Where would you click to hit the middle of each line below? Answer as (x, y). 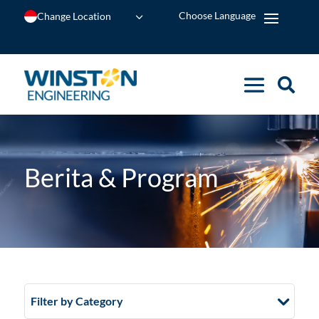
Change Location (74, 16)
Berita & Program (121, 177)
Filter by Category (77, 300)
